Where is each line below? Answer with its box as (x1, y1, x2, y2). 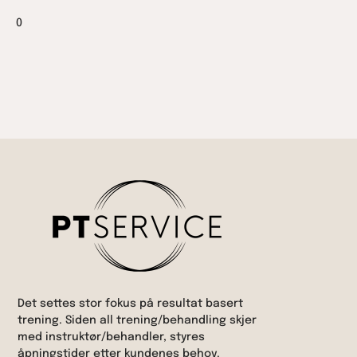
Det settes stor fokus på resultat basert (18, 298, 244, 310)
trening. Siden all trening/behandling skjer (18, 315, 257, 327)
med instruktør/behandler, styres (18, 331, 206, 343)
